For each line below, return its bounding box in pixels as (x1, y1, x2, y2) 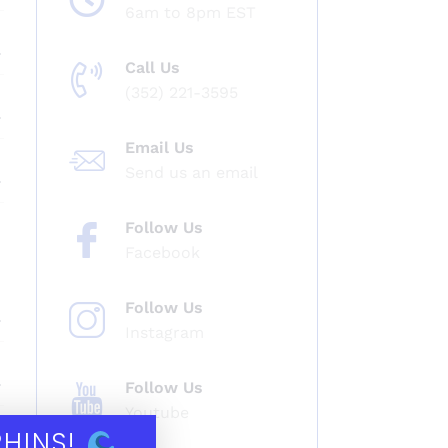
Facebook (125, 243, 201, 262)
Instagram (125, 323, 205, 342)
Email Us (125, 138, 195, 157)
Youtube (125, 403, 190, 422)
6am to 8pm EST (125, 3, 257, 22)
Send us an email (125, 163, 259, 182)
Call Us (125, 58, 181, 77)
